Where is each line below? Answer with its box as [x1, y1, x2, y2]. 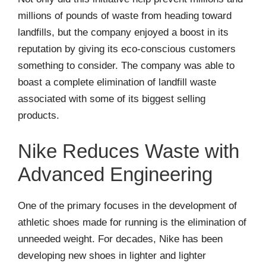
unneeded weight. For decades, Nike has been [18, 233, 223, 245]
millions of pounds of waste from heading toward [18, 10, 232, 22]
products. [18, 110, 59, 122]
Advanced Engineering [18, 163, 213, 185]
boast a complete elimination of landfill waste [18, 77, 216, 88]
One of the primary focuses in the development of [18, 199, 237, 211]
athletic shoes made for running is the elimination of [18, 216, 246, 228]
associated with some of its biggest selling [18, 93, 205, 105]
